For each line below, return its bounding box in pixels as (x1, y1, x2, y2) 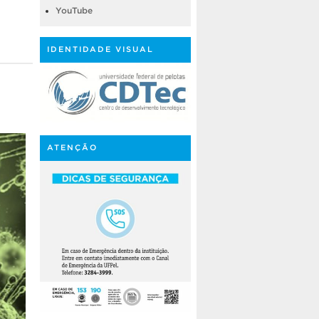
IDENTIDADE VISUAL (47, 44, 154, 53)
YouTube (56, 5, 93, 15)
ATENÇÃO (47, 142, 98, 152)
